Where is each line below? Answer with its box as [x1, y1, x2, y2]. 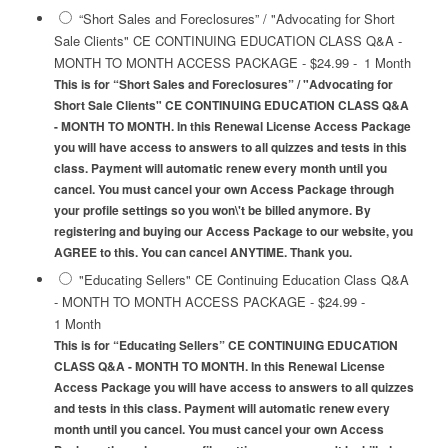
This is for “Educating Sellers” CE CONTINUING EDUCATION [53, 337, 398, 355]
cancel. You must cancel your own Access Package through [53, 181, 394, 199]
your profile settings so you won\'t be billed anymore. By [53, 202, 371, 220]
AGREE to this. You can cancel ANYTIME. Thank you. [53, 244, 352, 262]
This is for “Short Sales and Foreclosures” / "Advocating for [53, 76, 393, 94]
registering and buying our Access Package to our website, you [53, 223, 413, 241]
